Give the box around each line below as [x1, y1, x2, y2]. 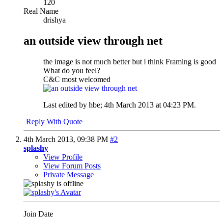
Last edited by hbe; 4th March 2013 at [43, 100, 163, 109]
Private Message [43, 170, 94, 179]
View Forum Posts [43, 161, 101, 170]
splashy [24, 143, 48, 152]
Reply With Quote [24, 117, 82, 126]
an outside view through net [24, 34, 163, 47]
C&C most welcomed [43, 75, 110, 83]
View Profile [43, 152, 82, 161]
